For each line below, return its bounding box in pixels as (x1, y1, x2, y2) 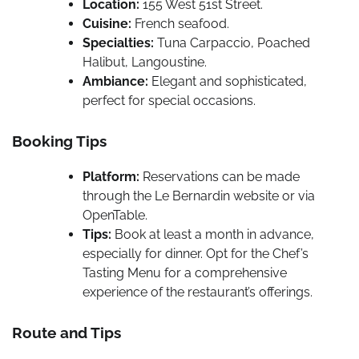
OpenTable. (83, 207, 147, 223)
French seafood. (131, 16, 229, 32)
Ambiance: (83, 74, 148, 90)
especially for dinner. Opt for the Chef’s (83, 245, 309, 261)
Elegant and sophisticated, (148, 74, 307, 90)
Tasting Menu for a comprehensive (83, 264, 287, 280)
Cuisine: (83, 16, 131, 32)
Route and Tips (12, 323, 121, 341)
